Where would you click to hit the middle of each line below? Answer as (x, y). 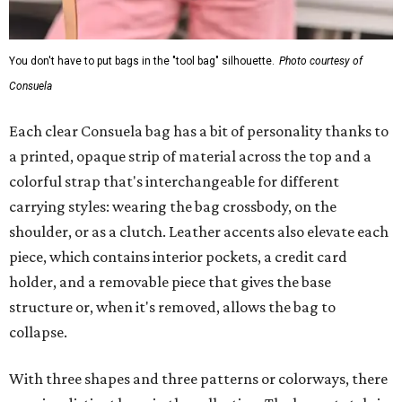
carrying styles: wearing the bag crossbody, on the (173, 207)
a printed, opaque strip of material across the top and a (190, 157)
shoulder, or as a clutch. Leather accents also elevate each (199, 232)
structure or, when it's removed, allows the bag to (172, 307)
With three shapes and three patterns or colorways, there (198, 379)
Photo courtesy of (321, 61)
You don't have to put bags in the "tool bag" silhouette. (142, 61)
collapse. (38, 332)
